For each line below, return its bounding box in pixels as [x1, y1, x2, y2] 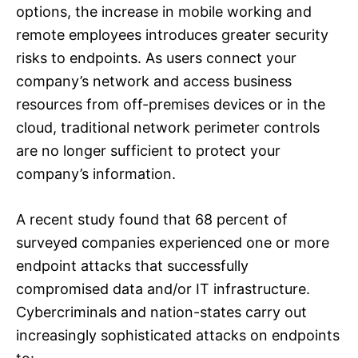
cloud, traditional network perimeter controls [16, 119, 320, 137]
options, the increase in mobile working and [16, 3, 312, 21]
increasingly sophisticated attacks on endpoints [16, 327, 340, 344]
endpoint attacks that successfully [16, 257, 249, 275]
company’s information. [16, 165, 176, 183]
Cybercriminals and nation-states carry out [16, 304, 307, 321]
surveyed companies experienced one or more [16, 234, 329, 252]
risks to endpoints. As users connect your [16, 50, 296, 67]
